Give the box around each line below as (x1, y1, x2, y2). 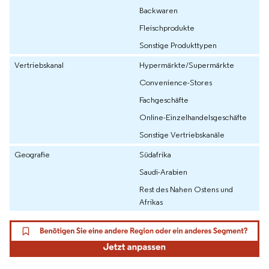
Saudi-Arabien (139, 166, 187, 178)
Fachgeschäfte (139, 94, 189, 106)
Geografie (14, 149, 50, 160)
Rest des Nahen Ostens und (139, 184, 233, 195)
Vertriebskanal (14, 59, 64, 71)
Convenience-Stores (139, 77, 212, 88)
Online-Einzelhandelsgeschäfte (139, 112, 247, 123)
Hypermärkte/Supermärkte (139, 59, 234, 71)
